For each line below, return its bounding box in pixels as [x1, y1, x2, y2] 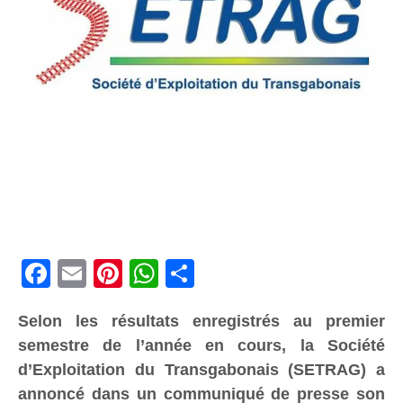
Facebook [50, 264, 121, 283]
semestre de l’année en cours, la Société [18, 336, 385, 355]
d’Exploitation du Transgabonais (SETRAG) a [18, 361, 385, 380]
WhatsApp [158, 264, 233, 283]
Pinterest [122, 264, 186, 283]
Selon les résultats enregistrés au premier [18, 312, 385, 331]
